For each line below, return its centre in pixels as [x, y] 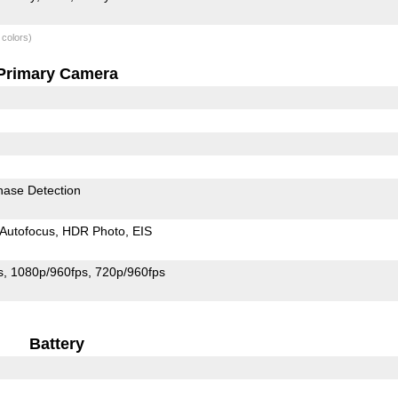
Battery [57, 343]
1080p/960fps [49, 271]
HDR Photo [93, 231]
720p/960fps [130, 271]
